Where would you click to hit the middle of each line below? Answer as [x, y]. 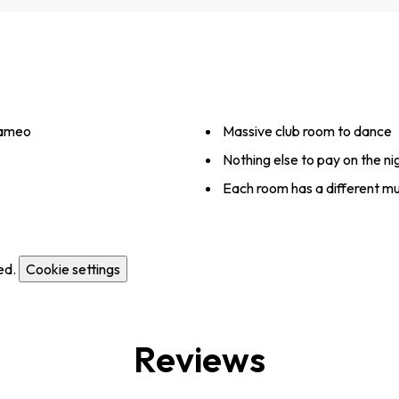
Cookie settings [73, 269]
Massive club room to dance [307, 131]
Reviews [199, 359]
